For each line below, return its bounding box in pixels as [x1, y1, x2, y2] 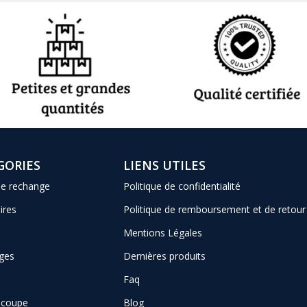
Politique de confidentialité [123, 180, 241, 193]
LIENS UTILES [123, 157, 206, 174]
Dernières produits [123, 249, 206, 263]
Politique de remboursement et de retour [123, 203, 306, 217]
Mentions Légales [123, 226, 202, 240]
